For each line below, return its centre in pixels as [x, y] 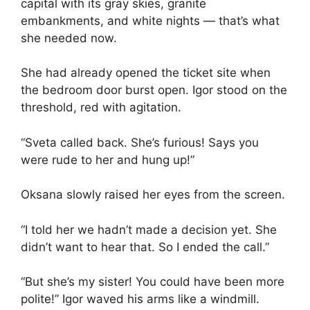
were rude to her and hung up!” [108, 159]
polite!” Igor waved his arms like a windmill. [140, 299]
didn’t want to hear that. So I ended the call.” [145, 247]
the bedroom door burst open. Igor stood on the [154, 90]
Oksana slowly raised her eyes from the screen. [153, 195]
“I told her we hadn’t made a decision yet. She [149, 229]
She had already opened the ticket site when [146, 73]
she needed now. [69, 38]
